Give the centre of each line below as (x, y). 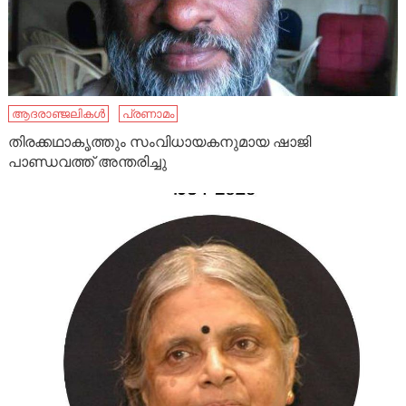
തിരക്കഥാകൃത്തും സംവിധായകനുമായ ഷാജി (160, 142)
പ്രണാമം (149, 114)
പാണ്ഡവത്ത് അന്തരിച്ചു (88, 162)
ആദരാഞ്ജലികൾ (59, 114)
